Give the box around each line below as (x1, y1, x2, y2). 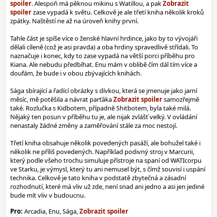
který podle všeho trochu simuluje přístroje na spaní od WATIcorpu (10, 156, 201, 165)
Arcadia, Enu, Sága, (23, 207, 79, 216)
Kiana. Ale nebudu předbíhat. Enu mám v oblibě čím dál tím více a (10, 60, 197, 69)
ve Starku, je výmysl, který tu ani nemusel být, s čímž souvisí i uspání (10, 165, 205, 173)
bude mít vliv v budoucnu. (10, 191, 85, 200)
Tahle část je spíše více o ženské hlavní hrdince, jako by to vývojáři (10, 34, 198, 43)
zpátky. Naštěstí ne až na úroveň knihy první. (10, 16, 139, 25)
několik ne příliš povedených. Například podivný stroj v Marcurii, (10, 147, 194, 156)
